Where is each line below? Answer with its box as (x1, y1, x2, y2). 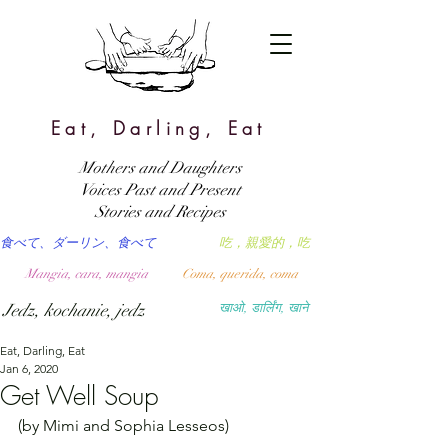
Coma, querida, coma (182, 266, 298, 282)
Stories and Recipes (94, 202, 226, 222)
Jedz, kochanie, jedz (3, 300, 145, 321)
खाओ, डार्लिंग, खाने (219, 300, 308, 316)
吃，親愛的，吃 (219, 235, 310, 251)
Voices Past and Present (79, 180, 241, 200)
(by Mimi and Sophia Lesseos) (18, 416, 229, 435)
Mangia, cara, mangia (25, 266, 148, 282)
